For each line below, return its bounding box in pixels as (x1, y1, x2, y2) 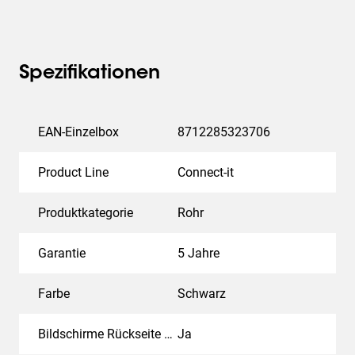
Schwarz (177, 286, 226, 301)
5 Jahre (177, 246, 219, 261)
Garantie (38, 246, 86, 261)
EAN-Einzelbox (38, 124, 119, 139)
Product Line (38, 165, 109, 180)
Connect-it (177, 165, 234, 180)
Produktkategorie (38, 205, 133, 220)
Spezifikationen (19, 64, 160, 83)
